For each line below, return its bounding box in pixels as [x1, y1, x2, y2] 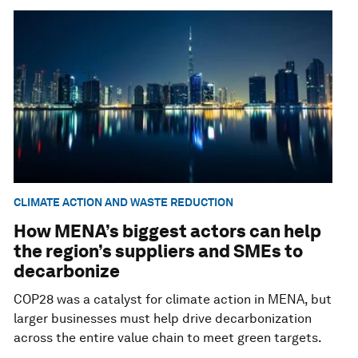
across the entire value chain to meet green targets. [14, 330, 323, 346]
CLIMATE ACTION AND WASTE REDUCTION [14, 195, 234, 209]
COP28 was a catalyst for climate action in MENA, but [14, 292, 332, 308]
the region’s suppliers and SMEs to [14, 241, 304, 262]
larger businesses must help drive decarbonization [14, 311, 312, 327]
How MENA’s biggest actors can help [14, 221, 322, 242]
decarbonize [14, 261, 121, 282]
